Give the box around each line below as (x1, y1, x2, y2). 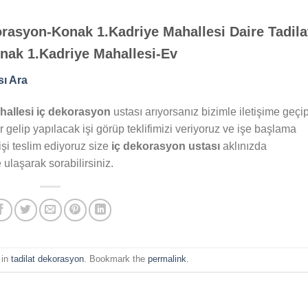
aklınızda (223, 140, 267, 152)
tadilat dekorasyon (11, 253, 85, 264)
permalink (148, 253, 187, 264)
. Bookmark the (84, 253, 148, 264)
